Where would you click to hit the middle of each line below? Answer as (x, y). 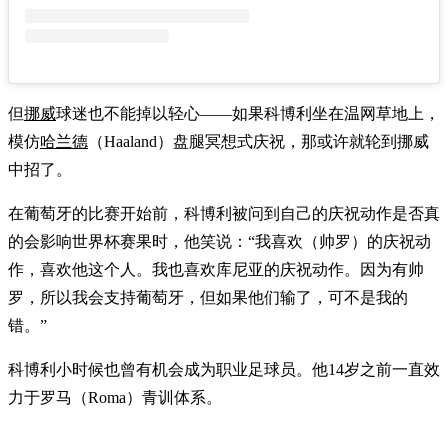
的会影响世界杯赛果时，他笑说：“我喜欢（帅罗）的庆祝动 (219, 241)
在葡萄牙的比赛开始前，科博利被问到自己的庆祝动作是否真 (224, 213)
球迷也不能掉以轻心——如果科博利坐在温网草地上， (248, 113)
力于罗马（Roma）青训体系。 (115, 397)
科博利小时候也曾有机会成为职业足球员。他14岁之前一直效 (224, 369)
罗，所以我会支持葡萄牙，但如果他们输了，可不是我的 (208, 297)
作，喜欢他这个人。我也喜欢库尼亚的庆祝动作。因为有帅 (216, 269)
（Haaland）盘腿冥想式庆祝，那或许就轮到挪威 (258, 141)
